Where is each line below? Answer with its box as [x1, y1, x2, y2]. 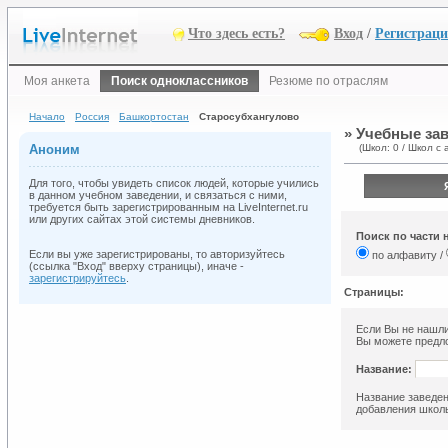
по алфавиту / [368, 249, 446, 261]
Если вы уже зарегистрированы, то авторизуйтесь [29, 247, 285, 260]
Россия [75, 111, 109, 122]
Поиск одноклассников [111, 74, 248, 88]
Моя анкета [24, 74, 90, 88]
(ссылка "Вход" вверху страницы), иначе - [29, 259, 244, 272]
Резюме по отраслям [269, 74, 388, 88]
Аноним [29, 142, 80, 157]
